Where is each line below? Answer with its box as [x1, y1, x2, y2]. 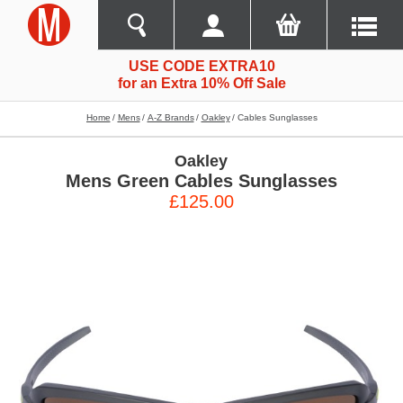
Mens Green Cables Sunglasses [65, 170, 337, 191]
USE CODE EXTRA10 [128, 58, 275, 74]
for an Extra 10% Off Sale [117, 75, 286, 91]
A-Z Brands [147, 112, 194, 122]
